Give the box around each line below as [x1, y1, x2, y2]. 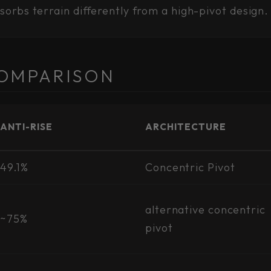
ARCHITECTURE [145, 121, 226, 132]
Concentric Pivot [145, 160, 235, 174]
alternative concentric [145, 203, 266, 217]
